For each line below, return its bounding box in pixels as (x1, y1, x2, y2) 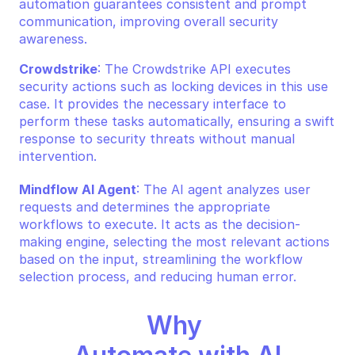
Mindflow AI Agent (19, 181, 136, 197)
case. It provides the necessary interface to (19, 96, 286, 112)
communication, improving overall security (19, 13, 278, 29)
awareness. (19, 31, 87, 47)
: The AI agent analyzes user (136, 181, 311, 197)
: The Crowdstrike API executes (97, 61, 291, 77)
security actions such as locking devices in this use (19, 78, 328, 94)
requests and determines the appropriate (19, 199, 270, 215)
